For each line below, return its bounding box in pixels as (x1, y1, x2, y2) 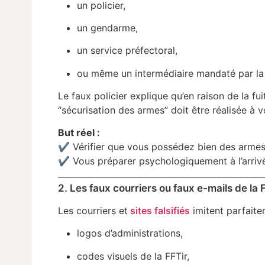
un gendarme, (77, 21, 138, 34)
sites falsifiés (128, 204, 190, 216)
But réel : (58, 127, 101, 139)
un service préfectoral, (77, 44, 178, 57)
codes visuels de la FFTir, (77, 250, 190, 262)
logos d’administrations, (77, 227, 183, 240)
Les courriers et (58, 204, 128, 216)
